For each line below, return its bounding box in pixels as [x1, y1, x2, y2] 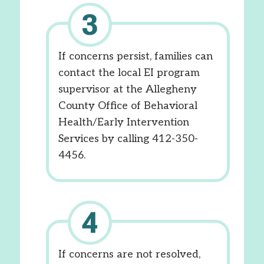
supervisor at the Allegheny [58, 83, 197, 95]
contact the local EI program [58, 67, 200, 79]
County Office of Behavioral [58, 100, 197, 112]
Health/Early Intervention [58, 116, 189, 128]
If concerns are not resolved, [58, 248, 200, 260]
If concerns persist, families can [58, 50, 213, 62]
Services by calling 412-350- [58, 133, 198, 145]
